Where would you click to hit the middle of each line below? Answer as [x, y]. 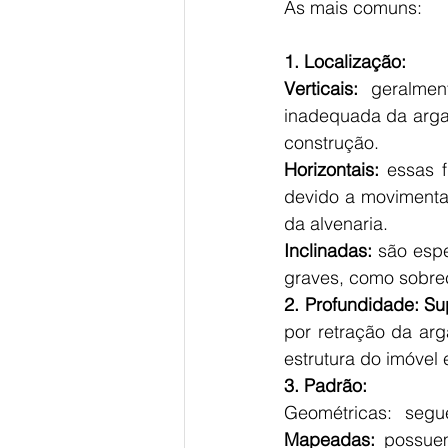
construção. [334, 142]
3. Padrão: [325, 385]
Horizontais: [331, 169]
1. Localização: [345, 61]
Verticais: [321, 88]
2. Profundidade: [351, 304]
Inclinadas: [328, 250]
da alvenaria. [338, 223]
